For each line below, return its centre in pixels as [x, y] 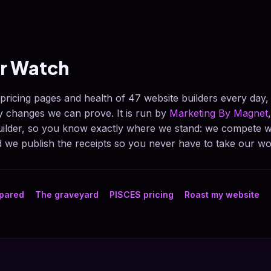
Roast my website [222, 194]
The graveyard [67, 194]
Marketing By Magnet [219, 113]
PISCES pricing [142, 194]
